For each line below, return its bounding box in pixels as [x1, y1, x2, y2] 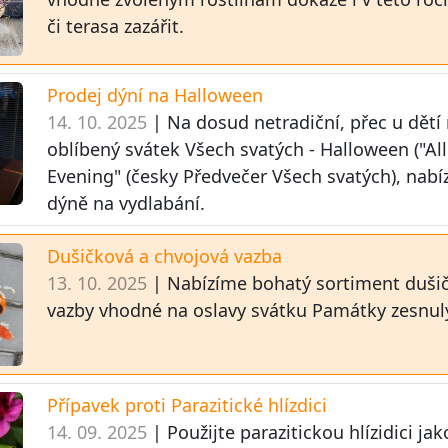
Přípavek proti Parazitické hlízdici [47, 393, 328, 418]
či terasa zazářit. [47, 14, 185, 38]
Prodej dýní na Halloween [47, 82, 264, 107]
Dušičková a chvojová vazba [47, 243, 283, 268]
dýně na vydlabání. [47, 190, 206, 215]
